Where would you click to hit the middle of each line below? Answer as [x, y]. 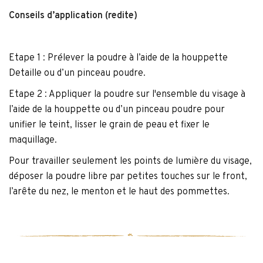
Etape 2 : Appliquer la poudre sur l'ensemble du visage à [127, 95]
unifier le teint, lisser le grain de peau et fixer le [109, 125]
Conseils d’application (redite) [73, 16]
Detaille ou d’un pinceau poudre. [77, 73]
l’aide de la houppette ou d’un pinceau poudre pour [117, 110]
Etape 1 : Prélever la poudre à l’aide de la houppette [118, 58]
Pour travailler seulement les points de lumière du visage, [130, 161]
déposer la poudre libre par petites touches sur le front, [128, 177]
